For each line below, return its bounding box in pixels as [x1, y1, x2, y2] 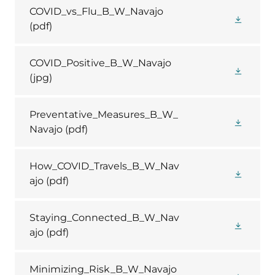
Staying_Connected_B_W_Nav [29, 212, 179, 223]
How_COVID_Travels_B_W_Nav [29, 160, 179, 172]
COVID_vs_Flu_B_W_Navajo [29, 6, 163, 17]
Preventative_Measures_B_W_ [29, 109, 178, 120]
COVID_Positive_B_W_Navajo [29, 57, 171, 69]
